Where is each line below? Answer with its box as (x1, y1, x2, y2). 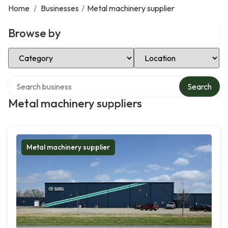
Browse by (8, 26, 61, 40)
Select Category (8, 46, 66, 56)
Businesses (41, 3, 79, 13)
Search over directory (8, 75, 83, 85)
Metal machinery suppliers (8, 96, 142, 110)
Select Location (133, 46, 189, 56)
